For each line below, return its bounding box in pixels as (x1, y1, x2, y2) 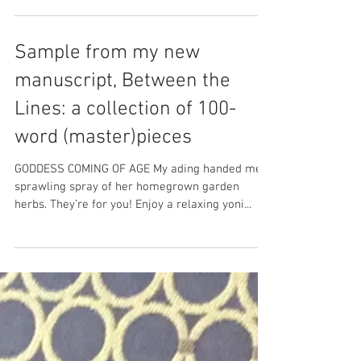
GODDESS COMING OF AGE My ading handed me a (15, 162, 153, 176)
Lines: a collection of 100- (15, 98, 236, 122)
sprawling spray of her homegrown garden (15, 180, 239, 194)
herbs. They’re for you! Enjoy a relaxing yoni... (15, 197, 251, 212)
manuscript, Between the (15, 69, 230, 93)
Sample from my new (15, 41, 200, 65)
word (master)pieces (15, 126, 192, 150)
